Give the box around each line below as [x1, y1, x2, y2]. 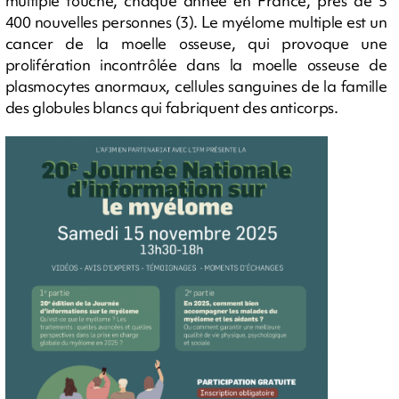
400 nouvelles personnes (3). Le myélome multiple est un [4, 11, 387, 32]
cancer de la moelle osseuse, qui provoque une [4, 32, 387, 53]
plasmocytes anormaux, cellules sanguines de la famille [4, 75, 387, 96]
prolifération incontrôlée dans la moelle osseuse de [4, 53, 387, 75]
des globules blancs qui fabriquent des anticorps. [4, 96, 338, 118]
